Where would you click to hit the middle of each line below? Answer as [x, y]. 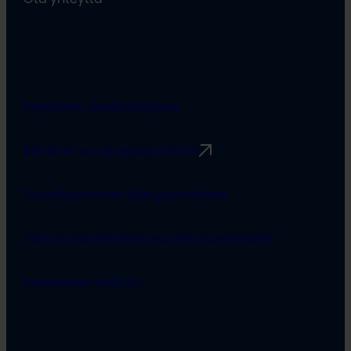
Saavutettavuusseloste [203, 238]
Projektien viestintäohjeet [102, 106]
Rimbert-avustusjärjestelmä [112, 150]
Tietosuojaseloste [78, 238]
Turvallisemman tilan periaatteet [127, 194]
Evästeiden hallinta [83, 282]
